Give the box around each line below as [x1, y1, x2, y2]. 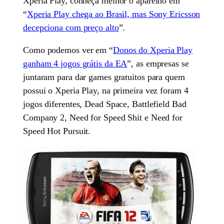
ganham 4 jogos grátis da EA [23, 58, 127, 68]
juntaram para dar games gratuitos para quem [23, 71, 185, 82]
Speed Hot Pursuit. [23, 125, 91, 136]
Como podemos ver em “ [23, 44, 113, 55]
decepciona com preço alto [23, 22, 119, 32]
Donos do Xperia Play [112, 44, 192, 55]
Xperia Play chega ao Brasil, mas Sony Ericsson [26, 8, 200, 19]
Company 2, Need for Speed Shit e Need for [23, 112, 182, 122]
